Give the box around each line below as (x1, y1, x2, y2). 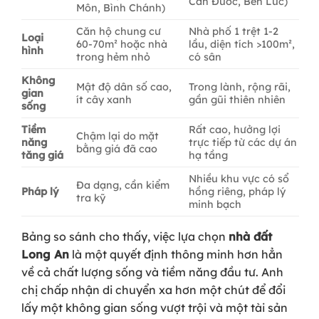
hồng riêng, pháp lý (189, 184, 286, 198)
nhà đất (229, 229, 272, 244)
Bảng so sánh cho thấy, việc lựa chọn (21, 229, 229, 244)
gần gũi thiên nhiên (189, 93, 286, 106)
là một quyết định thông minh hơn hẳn (69, 246, 283, 261)
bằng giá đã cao (76, 142, 158, 155)
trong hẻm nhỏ (76, 50, 151, 63)
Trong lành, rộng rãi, (189, 80, 291, 93)
